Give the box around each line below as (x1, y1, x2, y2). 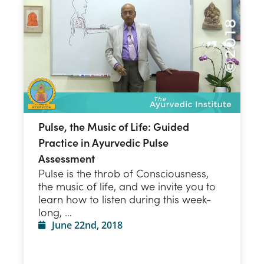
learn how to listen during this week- (38, 192, 211, 207)
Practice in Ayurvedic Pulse (38, 135, 169, 150)
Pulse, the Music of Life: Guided (38, 119, 189, 134)
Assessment (38, 151, 95, 166)
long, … (38, 204, 72, 220)
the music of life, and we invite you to (38, 179, 216, 194)
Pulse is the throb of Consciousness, (38, 166, 209, 181)
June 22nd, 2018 (51, 219, 123, 232)
